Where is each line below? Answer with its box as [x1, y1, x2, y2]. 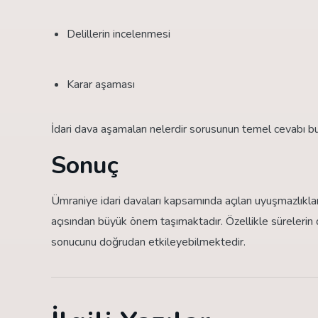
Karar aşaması [67, 76, 135, 92]
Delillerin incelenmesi [67, 26, 170, 42]
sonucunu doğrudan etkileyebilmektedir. [51, 234, 246, 250]
